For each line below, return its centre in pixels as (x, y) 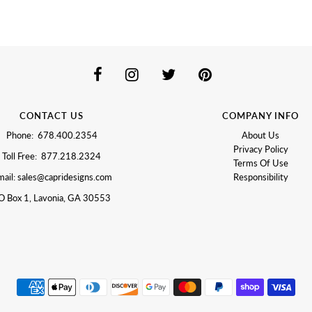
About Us (260, 135)
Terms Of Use (260, 163)
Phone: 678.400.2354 (52, 135)
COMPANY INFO (260, 115)
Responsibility (260, 177)
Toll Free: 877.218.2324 (52, 156)
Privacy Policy (260, 149)
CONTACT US (52, 115)
